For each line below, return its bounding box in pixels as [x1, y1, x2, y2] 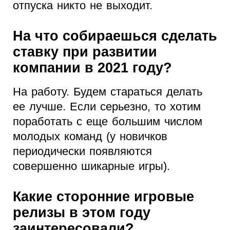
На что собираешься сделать [13, 28, 217, 44]
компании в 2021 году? [13, 60, 172, 76]
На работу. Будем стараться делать [13, 85, 202, 99]
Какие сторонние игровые [13, 189, 194, 205]
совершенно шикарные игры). [13, 160, 170, 173]
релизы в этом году [13, 205, 150, 221]
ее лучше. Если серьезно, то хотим [13, 100, 201, 113]
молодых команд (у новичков [13, 130, 167, 143]
